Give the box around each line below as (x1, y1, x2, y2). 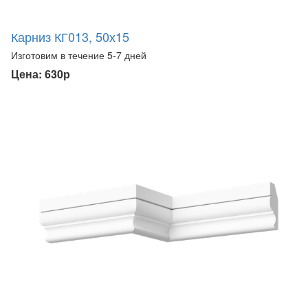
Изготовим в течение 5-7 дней (11, 47, 146, 62)
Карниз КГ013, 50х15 (11, 27, 129, 45)
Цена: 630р (11, 65, 70, 82)
